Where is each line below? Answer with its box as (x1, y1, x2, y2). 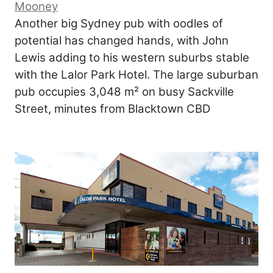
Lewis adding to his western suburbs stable (15, 51, 249, 65)
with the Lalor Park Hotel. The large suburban (15, 68, 258, 82)
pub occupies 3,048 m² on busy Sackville (15, 85, 234, 99)
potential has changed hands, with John (15, 34, 229, 48)
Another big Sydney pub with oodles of (15, 16, 223, 31)
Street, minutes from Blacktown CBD (15, 102, 210, 116)
